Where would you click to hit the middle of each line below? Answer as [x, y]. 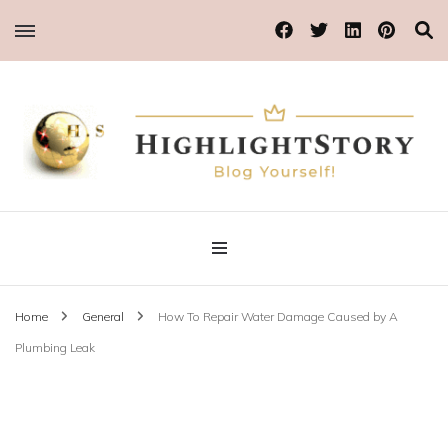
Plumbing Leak [55, 347]
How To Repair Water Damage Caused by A [278, 316]
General [104, 316]
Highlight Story [123, 217]
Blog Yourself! [52, 181]
